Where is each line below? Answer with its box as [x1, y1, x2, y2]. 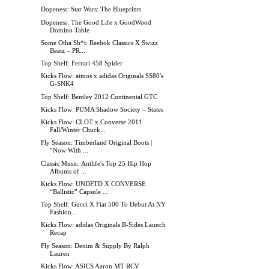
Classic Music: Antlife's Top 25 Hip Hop [41, 159, 152, 167]
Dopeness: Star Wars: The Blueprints [41, 5, 142, 13]
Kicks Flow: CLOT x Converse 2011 [41, 118, 143, 126]
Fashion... [50, 208, 77, 216]
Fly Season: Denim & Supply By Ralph [41, 241, 150, 249]
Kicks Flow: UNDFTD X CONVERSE [41, 180, 147, 187]
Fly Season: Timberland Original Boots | [41, 139, 153, 147]
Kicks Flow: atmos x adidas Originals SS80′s [41, 72, 164, 80]
